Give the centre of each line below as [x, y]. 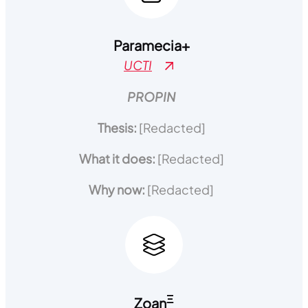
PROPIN [152, 97]
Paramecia [147, 45]
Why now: [118, 189]
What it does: [118, 158]
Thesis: [118, 128]
